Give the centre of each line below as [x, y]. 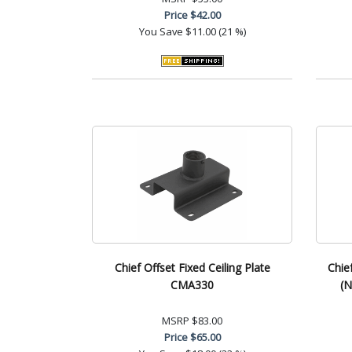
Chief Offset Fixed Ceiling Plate [192, 267]
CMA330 [192, 284]
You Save [161, 31]
